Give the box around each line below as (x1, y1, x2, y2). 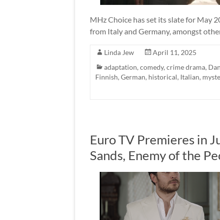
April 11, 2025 (153, 48, 196, 56)
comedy (140, 62, 164, 71)
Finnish (95, 72, 118, 81)
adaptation (104, 62, 137, 71)
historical (148, 72, 177, 81)
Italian (180, 72, 199, 81)
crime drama (166, 62, 205, 71)
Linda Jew (104, 48, 134, 56)
